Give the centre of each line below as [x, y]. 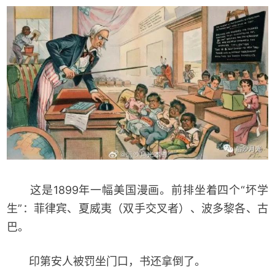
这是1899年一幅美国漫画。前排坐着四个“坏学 [137, 190]
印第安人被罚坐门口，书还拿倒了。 [107, 261]
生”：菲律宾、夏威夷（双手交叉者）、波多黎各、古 [137, 209]
